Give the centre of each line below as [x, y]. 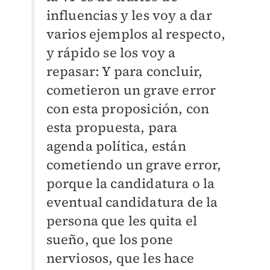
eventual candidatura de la [132, 202]
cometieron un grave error [131, 90]
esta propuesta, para [112, 127]
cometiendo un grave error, [134, 165]
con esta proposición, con [128, 109]
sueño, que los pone [110, 240]
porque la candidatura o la [130, 184]
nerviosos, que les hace [120, 258]
